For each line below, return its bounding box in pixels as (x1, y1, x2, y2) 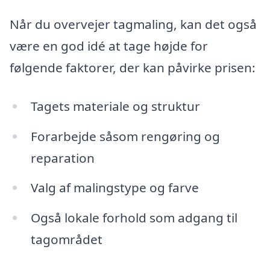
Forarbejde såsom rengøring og (30, 127, 220, 145)
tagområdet (30, 231, 102, 248)
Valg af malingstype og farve (30, 179, 199, 196)
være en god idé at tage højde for (10, 37, 208, 54)
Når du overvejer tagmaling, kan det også (10, 15, 257, 33)
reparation (30, 149, 95, 166)
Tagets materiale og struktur (30, 97, 200, 115)
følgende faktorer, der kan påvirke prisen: (10, 58, 256, 76)
